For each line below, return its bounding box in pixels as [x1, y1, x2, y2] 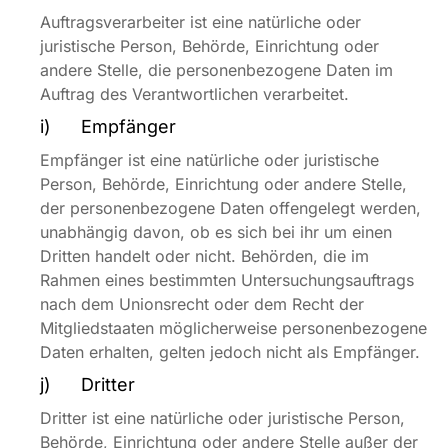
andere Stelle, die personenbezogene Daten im [40, 60, 393, 80]
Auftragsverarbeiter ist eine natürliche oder [40, 12, 361, 32]
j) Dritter [40, 374, 135, 395]
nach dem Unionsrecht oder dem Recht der [40, 294, 364, 314]
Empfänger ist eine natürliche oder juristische [40, 150, 379, 170]
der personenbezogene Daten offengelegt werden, [40, 198, 421, 218]
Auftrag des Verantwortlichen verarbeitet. [40, 84, 349, 104]
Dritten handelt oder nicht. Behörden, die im [40, 246, 369, 266]
